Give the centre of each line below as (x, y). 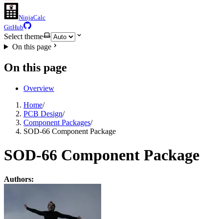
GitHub (14, 27)
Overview (39, 88)
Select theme (23, 36)
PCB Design (43, 113)
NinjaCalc (32, 17)
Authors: (19, 179)
